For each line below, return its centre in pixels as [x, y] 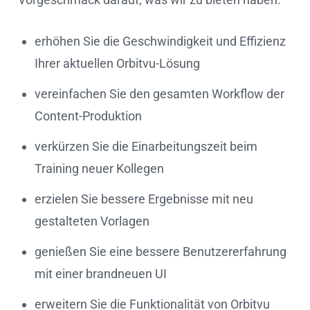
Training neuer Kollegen [99, 168]
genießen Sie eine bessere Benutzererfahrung [161, 251]
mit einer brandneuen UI [101, 273]
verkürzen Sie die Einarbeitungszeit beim [146, 146]
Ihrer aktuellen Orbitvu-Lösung [117, 63]
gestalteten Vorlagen [92, 221]
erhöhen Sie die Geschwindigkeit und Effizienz [160, 41]
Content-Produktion [88, 116]
